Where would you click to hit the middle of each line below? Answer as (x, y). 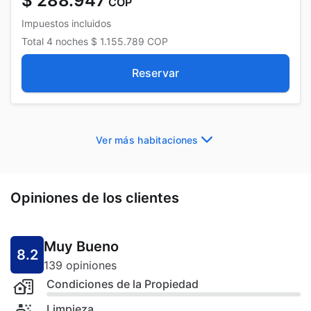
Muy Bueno (81, 246)
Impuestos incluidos (66, 23)
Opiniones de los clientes (95, 197)
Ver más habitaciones (147, 140)
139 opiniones (80, 265)
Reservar (155, 73)
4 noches (67, 41)
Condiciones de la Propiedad (123, 284)
